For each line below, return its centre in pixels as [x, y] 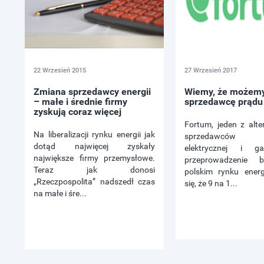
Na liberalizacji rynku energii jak [94, 135]
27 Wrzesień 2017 [211, 71]
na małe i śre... [60, 194]
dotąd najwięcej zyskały [94, 146]
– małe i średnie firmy [80, 102]
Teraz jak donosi [94, 170]
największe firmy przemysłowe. [94, 158]
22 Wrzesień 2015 [60, 71]
